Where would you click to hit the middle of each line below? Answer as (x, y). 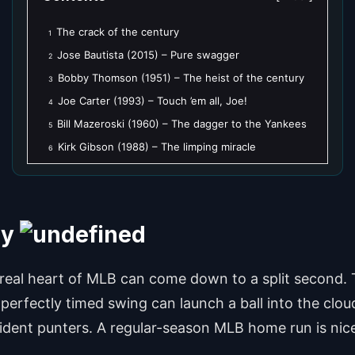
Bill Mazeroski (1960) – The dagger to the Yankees (182, 123)
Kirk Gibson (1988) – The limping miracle (157, 146)
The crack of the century (118, 31)
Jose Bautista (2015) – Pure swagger (148, 54)
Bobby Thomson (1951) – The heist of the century (181, 77)
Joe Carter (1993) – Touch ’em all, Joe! (153, 100)
